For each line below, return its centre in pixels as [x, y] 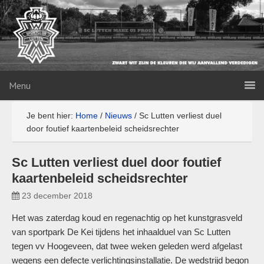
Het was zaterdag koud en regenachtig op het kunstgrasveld [127, 218]
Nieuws [118, 115]
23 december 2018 [57, 196]
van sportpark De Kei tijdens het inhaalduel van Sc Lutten [121, 232]
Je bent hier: [51, 115]
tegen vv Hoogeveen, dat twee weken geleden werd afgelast [127, 246]
